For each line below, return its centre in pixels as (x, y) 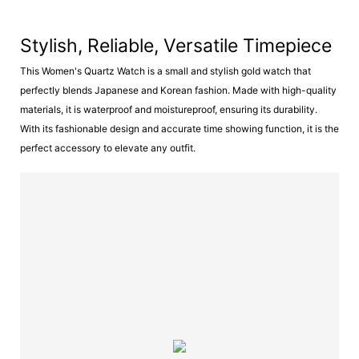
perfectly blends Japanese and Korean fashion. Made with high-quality (178, 90)
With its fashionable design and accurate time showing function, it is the (179, 129)
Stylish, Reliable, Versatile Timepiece (178, 45)
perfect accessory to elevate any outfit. (108, 148)
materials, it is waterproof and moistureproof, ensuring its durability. (169, 109)
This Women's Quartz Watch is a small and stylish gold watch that (165, 71)
